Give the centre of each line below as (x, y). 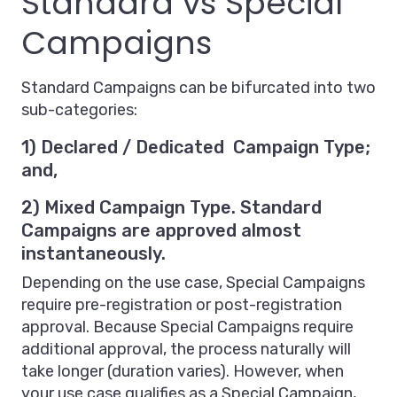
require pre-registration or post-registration (182, 305)
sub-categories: (79, 110)
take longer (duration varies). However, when (183, 372)
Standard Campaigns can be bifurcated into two (198, 88)
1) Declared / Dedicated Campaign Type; (196, 148)
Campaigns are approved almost (161, 231)
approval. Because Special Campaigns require (187, 327)
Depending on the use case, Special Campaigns (193, 283)
